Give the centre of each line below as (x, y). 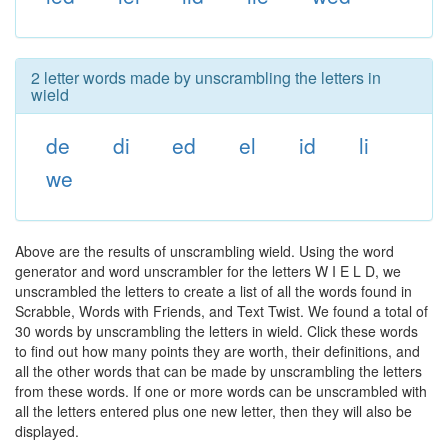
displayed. (47, 431)
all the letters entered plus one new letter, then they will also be (213, 411)
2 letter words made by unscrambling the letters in (206, 77)
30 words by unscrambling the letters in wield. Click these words (216, 331)
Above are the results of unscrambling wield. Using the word (204, 251)
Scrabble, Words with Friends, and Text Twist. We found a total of (221, 311)
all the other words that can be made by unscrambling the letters (218, 371)
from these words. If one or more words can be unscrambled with (221, 391)
